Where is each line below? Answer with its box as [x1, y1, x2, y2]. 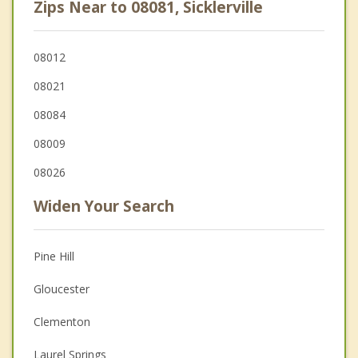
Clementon [34, 313, 90, 329]
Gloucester [34, 280, 89, 296]
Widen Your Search [34, 195, 174, 217]
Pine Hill [34, 248, 74, 264]
